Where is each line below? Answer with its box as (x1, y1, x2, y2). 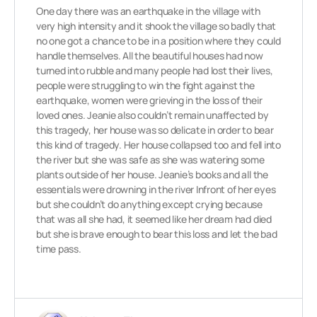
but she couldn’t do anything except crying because (36, 197, 263, 211)
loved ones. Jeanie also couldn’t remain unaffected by (36, 108, 269, 122)
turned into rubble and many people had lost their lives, (36, 64, 273, 77)
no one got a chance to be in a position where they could (36, 34, 281, 47)
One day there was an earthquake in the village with (36, 4, 260, 18)
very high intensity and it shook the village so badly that (36, 19, 277, 33)
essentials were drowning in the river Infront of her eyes (36, 183, 276, 196)
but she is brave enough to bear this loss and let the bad (36, 227, 277, 241)
